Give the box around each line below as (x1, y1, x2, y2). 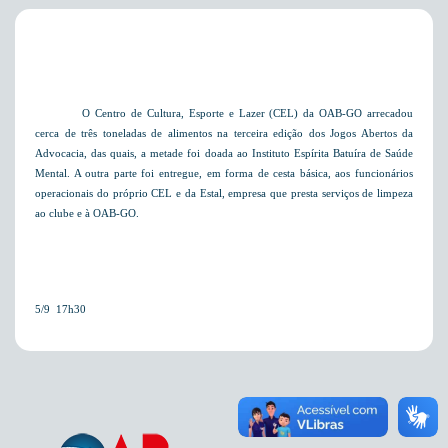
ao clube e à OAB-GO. (35, 208, 139, 219)
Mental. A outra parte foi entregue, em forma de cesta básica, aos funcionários (35, 168, 413, 179)
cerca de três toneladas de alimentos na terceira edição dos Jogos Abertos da (35, 128, 413, 139)
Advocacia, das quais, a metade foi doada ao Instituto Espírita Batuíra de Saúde (35, 148, 413, 159)
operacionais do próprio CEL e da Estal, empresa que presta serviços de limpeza (35, 188, 413, 199)
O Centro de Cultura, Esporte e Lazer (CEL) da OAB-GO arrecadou (82, 108, 413, 119)
